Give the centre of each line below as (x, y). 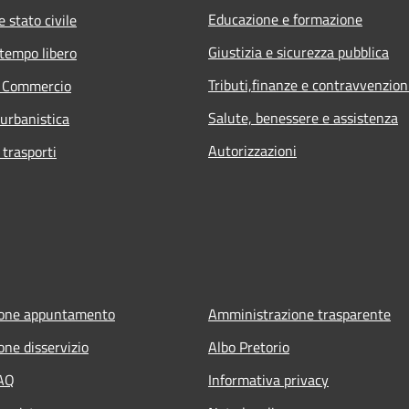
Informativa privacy (268, 379)
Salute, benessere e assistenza (303, 117)
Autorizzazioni (252, 150)
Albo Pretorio (249, 346)
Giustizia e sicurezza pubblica (299, 52)
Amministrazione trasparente (299, 314)
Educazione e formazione (285, 19)
